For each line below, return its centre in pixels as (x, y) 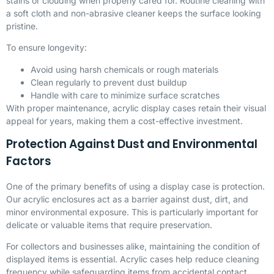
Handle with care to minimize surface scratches (125, 95)
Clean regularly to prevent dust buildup (109, 82)
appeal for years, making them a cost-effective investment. (124, 120)
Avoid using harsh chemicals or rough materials (124, 69)
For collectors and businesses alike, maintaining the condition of (133, 246)
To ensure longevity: (46, 48)
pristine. (22, 26)
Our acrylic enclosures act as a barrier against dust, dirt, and (127, 199)
